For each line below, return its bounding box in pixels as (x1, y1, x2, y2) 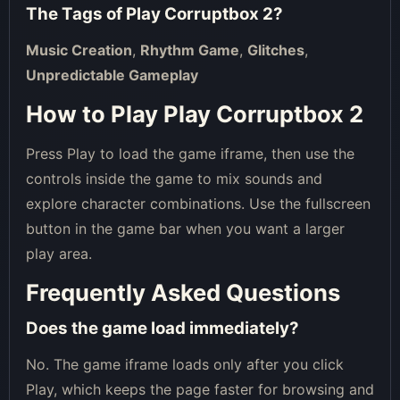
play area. (26, 244, 92, 262)
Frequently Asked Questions (26, 278, 340, 306)
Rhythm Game (140, 40, 239, 59)
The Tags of (26, 3, 126, 24)
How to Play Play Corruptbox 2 (26, 99, 363, 128)
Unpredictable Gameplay (26, 65, 198, 84)
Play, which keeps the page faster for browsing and (26, 379, 374, 398)
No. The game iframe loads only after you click (26, 354, 344, 373)
